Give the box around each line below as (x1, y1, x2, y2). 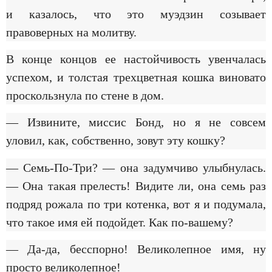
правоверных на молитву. (6, 25, 137, 39)
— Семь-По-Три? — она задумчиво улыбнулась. (6, 160, 266, 174)
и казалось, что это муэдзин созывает (6, 7, 266, 21)
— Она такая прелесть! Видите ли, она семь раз (6, 178, 266, 192)
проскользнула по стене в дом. (6, 88, 164, 102)
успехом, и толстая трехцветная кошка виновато (6, 70, 266, 84)
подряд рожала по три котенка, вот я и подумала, (6, 197, 266, 211)
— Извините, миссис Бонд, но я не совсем (6, 115, 266, 129)
